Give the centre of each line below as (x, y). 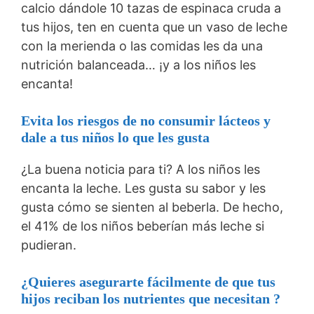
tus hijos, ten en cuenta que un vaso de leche (154, 27)
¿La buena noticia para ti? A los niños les (141, 169)
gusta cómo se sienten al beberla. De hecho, (152, 207)
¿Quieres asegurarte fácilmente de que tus (148, 281)
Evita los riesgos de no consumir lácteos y (146, 120)
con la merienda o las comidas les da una (142, 46)
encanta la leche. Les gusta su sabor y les (143, 188)
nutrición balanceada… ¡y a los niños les (138, 64)
